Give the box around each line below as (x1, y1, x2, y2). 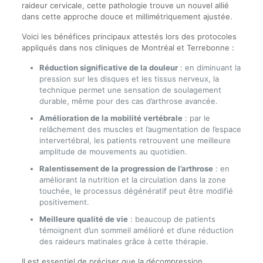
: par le (182, 113, 210, 123)
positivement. (39, 197, 89, 207)
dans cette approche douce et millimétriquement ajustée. (21, 12, 232, 21)
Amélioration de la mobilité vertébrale (39, 113, 183, 123)
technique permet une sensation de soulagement (39, 85, 221, 95)
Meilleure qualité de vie (39, 214, 128, 224)
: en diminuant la (177, 63, 241, 72)
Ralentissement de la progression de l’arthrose (39, 164, 213, 173)
